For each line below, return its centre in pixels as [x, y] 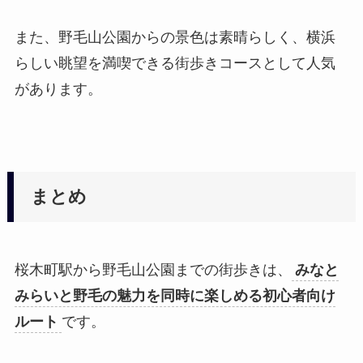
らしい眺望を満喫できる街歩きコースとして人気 [175, 64]
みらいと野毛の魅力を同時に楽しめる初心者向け [175, 296]
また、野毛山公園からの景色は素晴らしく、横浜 [175, 38]
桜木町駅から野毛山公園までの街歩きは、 [153, 270]
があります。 [58, 90]
